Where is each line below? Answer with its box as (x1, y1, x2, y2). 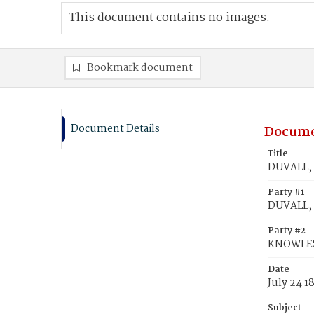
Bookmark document (87, 60, 193, 76)
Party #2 (268, 224, 306, 238)
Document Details (71, 121, 160, 137)
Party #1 (268, 185, 304, 200)
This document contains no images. (69, 8, 270, 27)
